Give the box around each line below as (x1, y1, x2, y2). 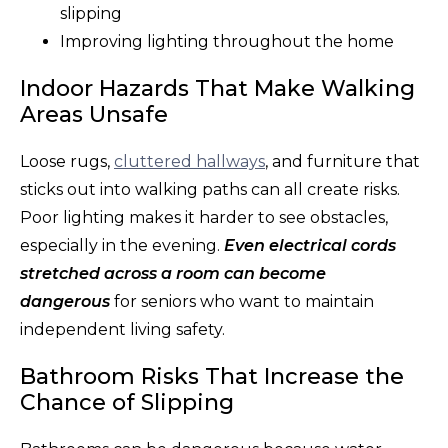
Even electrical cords (224, 235, 396, 255)
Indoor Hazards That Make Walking (20, 74, 415, 102)
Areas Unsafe (20, 100, 168, 128)
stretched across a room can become (20, 263, 326, 283)
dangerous (20, 291, 110, 311)
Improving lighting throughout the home (60, 31, 394, 51)
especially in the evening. (20, 235, 220, 255)
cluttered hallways (114, 151, 265, 171)
